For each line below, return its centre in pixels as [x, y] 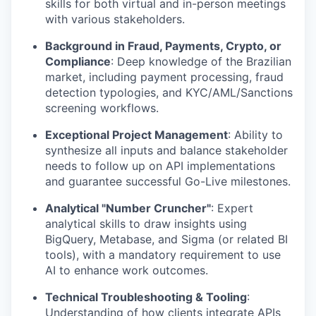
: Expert [232, 208]
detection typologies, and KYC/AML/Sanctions [169, 92]
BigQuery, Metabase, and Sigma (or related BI [166, 239]
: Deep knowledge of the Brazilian [201, 61]
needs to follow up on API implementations [160, 166]
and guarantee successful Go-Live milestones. [168, 181]
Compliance [78, 61]
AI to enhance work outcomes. [127, 270]
